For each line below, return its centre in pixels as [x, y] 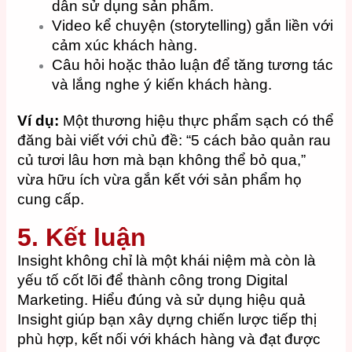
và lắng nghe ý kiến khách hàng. [162, 84]
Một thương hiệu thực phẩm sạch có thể [197, 121]
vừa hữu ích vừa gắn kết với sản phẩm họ [160, 180]
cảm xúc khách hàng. [125, 45]
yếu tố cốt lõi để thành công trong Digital [153, 280]
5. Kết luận [82, 237]
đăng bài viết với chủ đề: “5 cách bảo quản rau [174, 141]
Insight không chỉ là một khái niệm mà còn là [167, 260]
